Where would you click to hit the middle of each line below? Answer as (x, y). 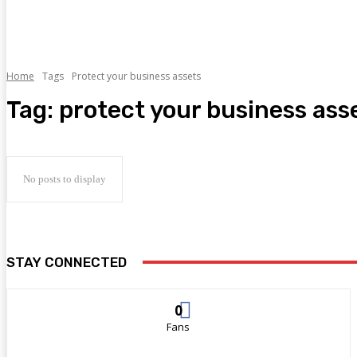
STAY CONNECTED (67, 263)
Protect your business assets (136, 76)
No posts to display (65, 179)
